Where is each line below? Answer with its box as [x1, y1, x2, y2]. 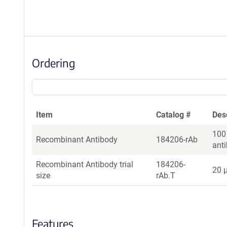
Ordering [32, 56, 75, 70]
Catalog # [156, 110, 191, 120]
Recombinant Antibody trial [36, 160, 133, 169]
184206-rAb [156, 135, 198, 144]
